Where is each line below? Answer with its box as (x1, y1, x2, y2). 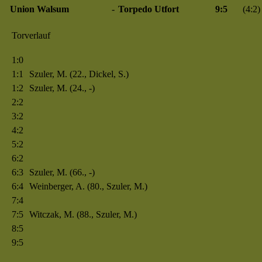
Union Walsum (9, 4, 69, 14)
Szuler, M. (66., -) (29, 167, 95, 177)
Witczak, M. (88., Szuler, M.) (29, 209, 137, 219)
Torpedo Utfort (118, 4, 179, 14)
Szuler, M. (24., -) (29, 83, 95, 93)
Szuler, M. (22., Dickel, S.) (29, 69, 129, 79)
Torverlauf (11, 30, 50, 40)
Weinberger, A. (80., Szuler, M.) (29, 181, 147, 191)
